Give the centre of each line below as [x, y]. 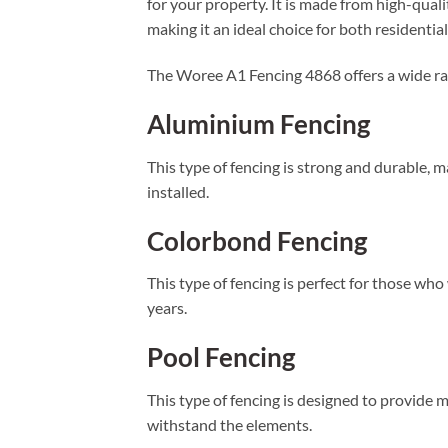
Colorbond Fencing [257, 240]
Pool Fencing [221, 357]
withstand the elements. [229, 425]
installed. [178, 191]
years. [167, 308]
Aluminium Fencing [258, 124]
